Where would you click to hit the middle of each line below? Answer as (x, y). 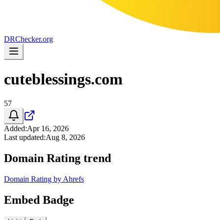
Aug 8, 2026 (65, 137)
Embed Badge (39, 200)
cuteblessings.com (63, 79)
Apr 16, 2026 (48, 128)
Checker (28, 39)
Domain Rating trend (57, 158)
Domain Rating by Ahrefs (44, 179)
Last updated (24, 137)
